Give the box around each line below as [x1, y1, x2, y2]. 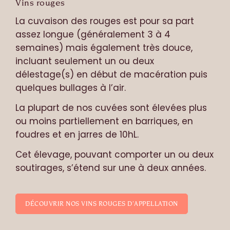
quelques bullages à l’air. [15, 81, 126, 94]
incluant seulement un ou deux [15, 54, 154, 67]
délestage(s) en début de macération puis [15, 68, 207, 81]
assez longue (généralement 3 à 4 [15, 28, 170, 41]
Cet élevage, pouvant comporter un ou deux [15, 148, 214, 161]
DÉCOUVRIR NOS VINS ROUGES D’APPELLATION [25, 199, 178, 207]
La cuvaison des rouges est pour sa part [15, 14, 194, 27]
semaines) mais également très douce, [15, 41, 193, 54]
